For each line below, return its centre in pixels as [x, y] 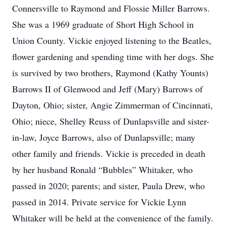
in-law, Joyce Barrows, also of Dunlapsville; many [104, 137]
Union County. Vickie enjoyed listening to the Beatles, [112, 40]
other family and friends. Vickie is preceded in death [109, 153]
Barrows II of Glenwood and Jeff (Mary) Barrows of [107, 89]
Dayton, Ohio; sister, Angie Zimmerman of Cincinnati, [112, 105]
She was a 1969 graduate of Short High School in [103, 24]
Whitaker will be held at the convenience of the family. [113, 218]
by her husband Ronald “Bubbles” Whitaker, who [102, 169]
